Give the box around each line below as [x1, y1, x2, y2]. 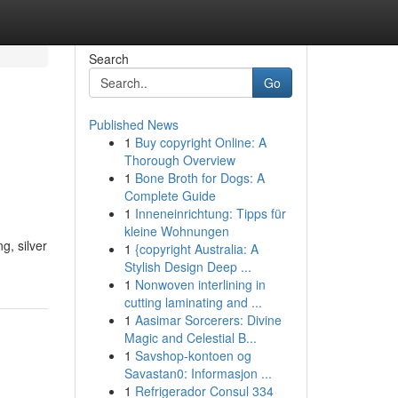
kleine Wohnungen [123, 222, 229, 240]
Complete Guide [123, 187, 216, 204]
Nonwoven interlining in [134, 275, 266, 293]
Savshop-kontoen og [134, 346, 251, 364]
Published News [88, 115, 179, 133]
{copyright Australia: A [134, 240, 259, 258]
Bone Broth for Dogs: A [134, 169, 265, 187]
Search [88, 50, 129, 68]
